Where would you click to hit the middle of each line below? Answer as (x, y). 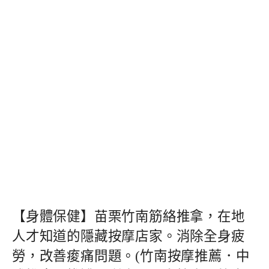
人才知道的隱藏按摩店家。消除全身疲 (128, 236)
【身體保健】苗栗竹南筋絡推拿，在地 (128, 216)
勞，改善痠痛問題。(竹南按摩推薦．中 (131, 256)
